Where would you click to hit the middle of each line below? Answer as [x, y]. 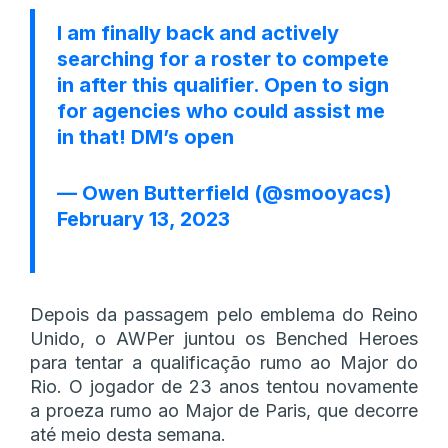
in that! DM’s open [145, 136]
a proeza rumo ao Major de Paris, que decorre [224, 410]
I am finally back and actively [198, 32]
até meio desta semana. [128, 434]
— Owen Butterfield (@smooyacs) [224, 192]
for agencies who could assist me [221, 110]
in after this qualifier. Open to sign [223, 84]
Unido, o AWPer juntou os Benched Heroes [224, 338]
